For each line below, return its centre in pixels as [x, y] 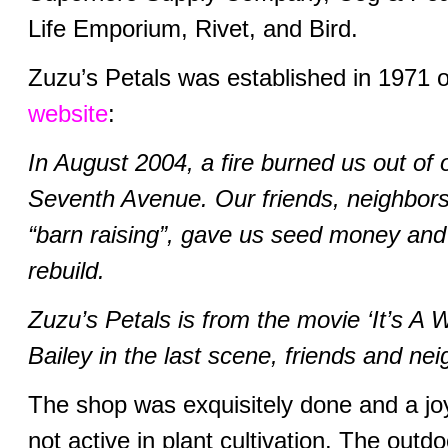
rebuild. [66, 271]
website [67, 114]
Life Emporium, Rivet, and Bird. [192, 29]
